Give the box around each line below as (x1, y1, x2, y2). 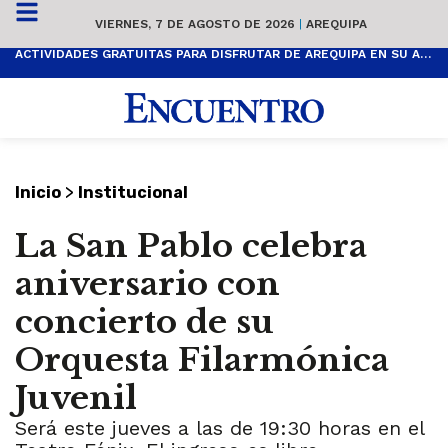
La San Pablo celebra (15, 226, 367, 267)
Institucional (78, 183, 188, 203)
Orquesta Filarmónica (15, 340, 389, 381)
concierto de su (15, 302, 274, 343)
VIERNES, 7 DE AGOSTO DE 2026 (95, 16, 299, 31)
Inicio (15, 183, 61, 203)
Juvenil (15, 378, 137, 419)
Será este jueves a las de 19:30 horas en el (15, 416, 424, 441)
